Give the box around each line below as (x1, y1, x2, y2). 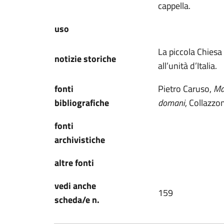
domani (158, 96, 185, 109)
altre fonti (54, 156, 94, 169)
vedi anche (54, 179, 96, 192)
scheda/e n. (54, 193, 99, 206)
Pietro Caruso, (158, 82, 213, 95)
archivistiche (54, 133, 105, 146)
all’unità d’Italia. (158, 59, 217, 72)
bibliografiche (54, 96, 109, 109)
